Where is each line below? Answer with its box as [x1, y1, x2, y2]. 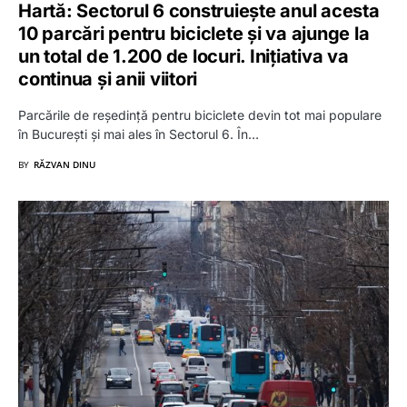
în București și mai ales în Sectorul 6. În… [18, 125, 259, 142]
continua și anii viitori [18, 67, 197, 90]
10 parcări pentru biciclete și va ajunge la [18, 22, 370, 45]
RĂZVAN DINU [34, 157, 95, 171]
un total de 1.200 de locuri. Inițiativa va [18, 45, 349, 67]
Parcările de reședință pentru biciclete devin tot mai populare [18, 106, 382, 123]
